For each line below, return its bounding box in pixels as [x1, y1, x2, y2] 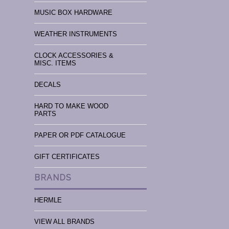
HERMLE [34, 196, 62, 204]
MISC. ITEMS [34, 59, 77, 67]
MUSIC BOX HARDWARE [34, 9, 113, 16]
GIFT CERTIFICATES [34, 153, 100, 161]
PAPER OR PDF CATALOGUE [34, 131, 126, 139]
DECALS [34, 81, 61, 88]
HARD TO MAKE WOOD [34, 102, 109, 110]
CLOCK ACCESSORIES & [34, 52, 114, 59]
